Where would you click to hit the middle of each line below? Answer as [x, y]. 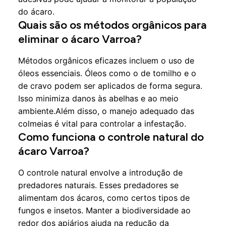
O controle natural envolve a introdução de [100, 173]
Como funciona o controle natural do [111, 137]
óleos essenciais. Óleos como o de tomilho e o [107, 73]
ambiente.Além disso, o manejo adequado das [106, 111]
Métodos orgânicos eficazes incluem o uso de [106, 61]
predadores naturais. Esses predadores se [98, 185]
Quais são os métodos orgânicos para [112, 25]
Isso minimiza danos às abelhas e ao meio [98, 98]
